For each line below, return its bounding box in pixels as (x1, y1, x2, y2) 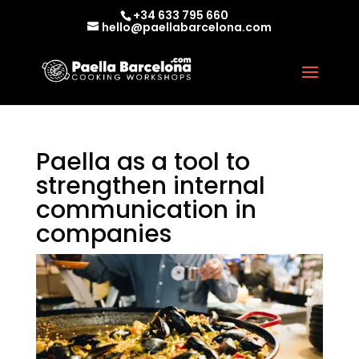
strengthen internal (35, 169, 265, 203)
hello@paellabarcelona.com (101, 18, 272, 35)
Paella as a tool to (35, 145, 250, 179)
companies (35, 217, 171, 251)
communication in (35, 193, 256, 227)
